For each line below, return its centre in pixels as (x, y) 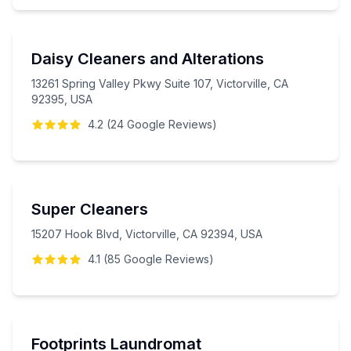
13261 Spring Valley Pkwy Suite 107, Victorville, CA (160, 83)
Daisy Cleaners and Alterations (148, 59)
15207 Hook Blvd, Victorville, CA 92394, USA (147, 234)
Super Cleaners (90, 209)
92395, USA (62, 99)
